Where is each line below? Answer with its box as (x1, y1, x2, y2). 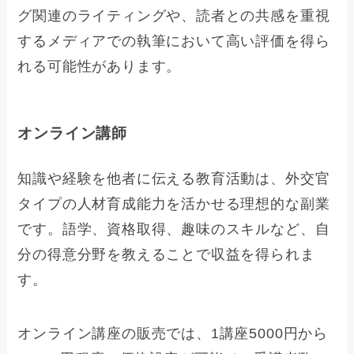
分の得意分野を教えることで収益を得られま (17, 247, 315, 263)
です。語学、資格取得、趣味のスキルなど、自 (17, 221, 330, 238)
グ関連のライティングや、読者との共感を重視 (17, 7, 330, 24)
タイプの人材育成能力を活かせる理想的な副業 (17, 196, 330, 213)
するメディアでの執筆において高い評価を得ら (17, 32, 330, 49)
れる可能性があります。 (17, 58, 182, 74)
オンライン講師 (17, 125, 128, 142)
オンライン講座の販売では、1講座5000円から (17, 326, 328, 342)
